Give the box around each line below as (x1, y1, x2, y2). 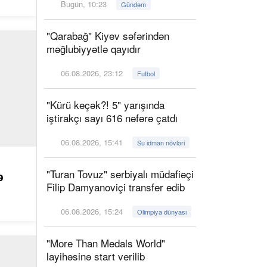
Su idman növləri (137, 138, 185, 147)
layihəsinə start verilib (46, 249, 145, 263)
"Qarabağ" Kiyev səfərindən (46, 28, 169, 43)
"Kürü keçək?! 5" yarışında (46, 97, 164, 112)
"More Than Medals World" (46, 235, 165, 250)
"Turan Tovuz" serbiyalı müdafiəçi (46, 166, 194, 181)
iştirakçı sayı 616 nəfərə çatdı (46, 110, 178, 125)
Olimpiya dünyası (137, 207, 187, 216)
